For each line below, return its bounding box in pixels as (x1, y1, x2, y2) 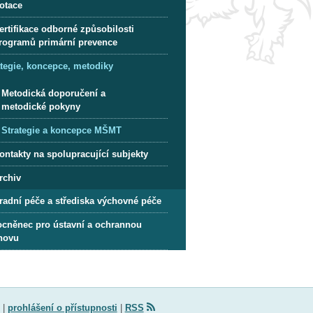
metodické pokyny (1, 101, 81, 112)
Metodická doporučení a (1, 87, 106, 99)
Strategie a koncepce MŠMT (1, 124, 122, 136)
